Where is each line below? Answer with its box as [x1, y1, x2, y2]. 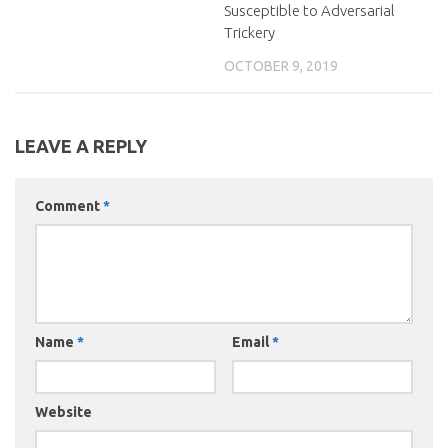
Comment [35, 198, 103, 215]
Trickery [224, 24, 275, 42]
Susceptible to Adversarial [224, 2, 395, 20]
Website [35, 404, 92, 421]
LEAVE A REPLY [15, 136, 147, 157]
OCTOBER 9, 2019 [224, 58, 338, 75]
